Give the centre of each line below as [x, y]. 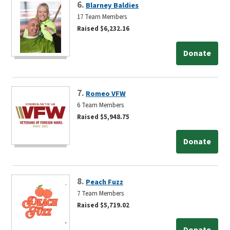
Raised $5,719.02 [103, 205]
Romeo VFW [106, 93]
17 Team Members [102, 17]
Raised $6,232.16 [103, 28]
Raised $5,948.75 [103, 117]
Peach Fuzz [104, 182]
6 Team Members [100, 105]
